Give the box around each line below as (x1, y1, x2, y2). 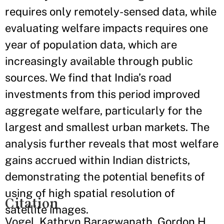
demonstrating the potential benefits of (5, 170, 205, 183)
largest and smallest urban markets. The (5, 120, 209, 133)
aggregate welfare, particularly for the (5, 104, 202, 117)
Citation (5, 195, 58, 211)
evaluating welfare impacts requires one (5, 21, 208, 34)
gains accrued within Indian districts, (5, 153, 190, 166)
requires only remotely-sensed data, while (5, 5, 216, 18)
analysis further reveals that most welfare (5, 137, 218, 150)
